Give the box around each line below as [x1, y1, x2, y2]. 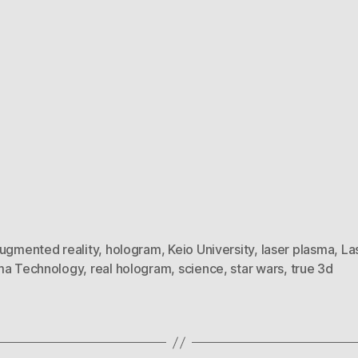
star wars [230, 261, 284, 276]
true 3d [290, 261, 333, 276]
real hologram [89, 261, 172, 276]
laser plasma [261, 241, 335, 257]
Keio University [168, 241, 255, 257]
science [177, 261, 224, 276]
